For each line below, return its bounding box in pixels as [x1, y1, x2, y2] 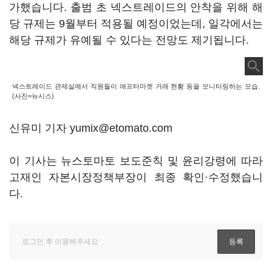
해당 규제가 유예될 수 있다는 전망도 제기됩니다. [9, 34, 252, 46]
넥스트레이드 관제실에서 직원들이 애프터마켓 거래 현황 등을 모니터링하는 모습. [12, 83, 260, 90]
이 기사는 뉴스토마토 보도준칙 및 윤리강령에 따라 [9, 155, 263, 167]
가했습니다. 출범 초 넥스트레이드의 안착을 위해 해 [9, 1, 263, 13]
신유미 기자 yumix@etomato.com [9, 122, 172, 134]
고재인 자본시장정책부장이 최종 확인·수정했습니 [9, 171, 263, 183]
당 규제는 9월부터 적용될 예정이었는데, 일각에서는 [9, 18, 263, 30]
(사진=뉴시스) [12, 92, 54, 100]
